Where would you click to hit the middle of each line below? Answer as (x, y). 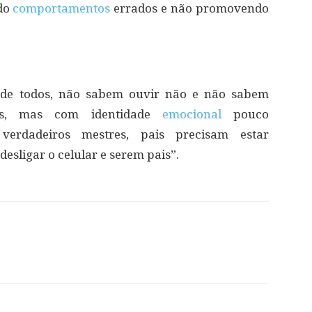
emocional (192, 114)
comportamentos (62, 8)
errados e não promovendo (190, 8)
